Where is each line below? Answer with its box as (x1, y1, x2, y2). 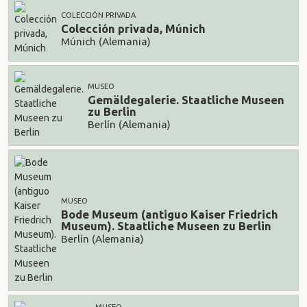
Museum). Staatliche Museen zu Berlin (61, 219, 271, 233)
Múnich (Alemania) (61, 35, 151, 47)
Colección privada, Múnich (61, 22, 206, 36)
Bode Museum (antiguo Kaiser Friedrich (61, 208, 278, 221)
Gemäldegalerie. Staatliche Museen (88, 93, 284, 107)
